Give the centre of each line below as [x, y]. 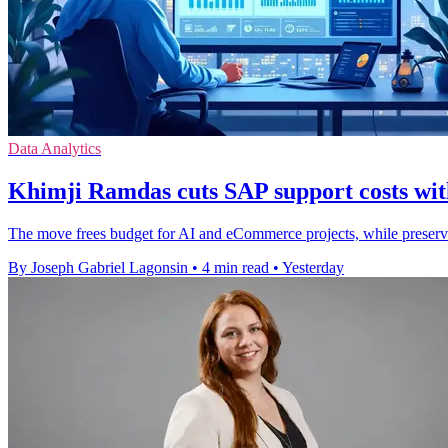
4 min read [235, 267]
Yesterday [313, 267]
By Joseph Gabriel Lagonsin [98, 267]
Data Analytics [54, 148]
